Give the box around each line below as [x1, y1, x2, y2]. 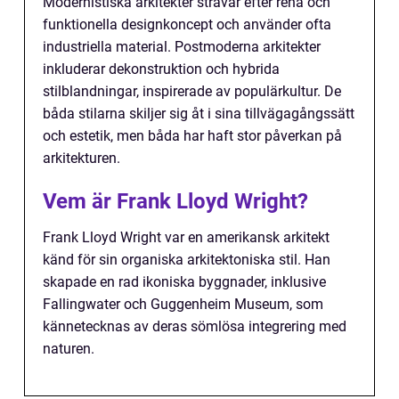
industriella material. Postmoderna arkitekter [43, 38, 321, 56]
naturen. [43, 340, 94, 358]
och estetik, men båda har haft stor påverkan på [43, 127, 342, 145]
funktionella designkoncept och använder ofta [43, 16, 331, 34]
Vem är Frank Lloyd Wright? [43, 189, 308, 215]
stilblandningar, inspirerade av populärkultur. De [43, 83, 341, 101]
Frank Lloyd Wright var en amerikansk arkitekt [43, 229, 330, 247]
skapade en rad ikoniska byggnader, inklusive [43, 273, 326, 291]
